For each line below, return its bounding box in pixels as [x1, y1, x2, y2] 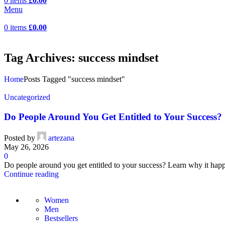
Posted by [4, 134, 35, 143]
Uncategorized [4, 92, 50, 101]
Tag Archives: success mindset [4, 51, 159, 64]
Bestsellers [44, 214, 78, 223]
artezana [48, 134, 74, 143]
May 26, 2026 [4, 143, 49, 152]
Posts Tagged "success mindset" [24, 74, 125, 83]
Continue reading [4, 170, 59, 179]
